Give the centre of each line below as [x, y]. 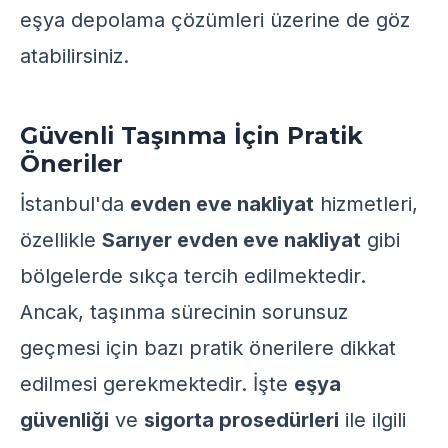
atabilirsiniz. [74, 56]
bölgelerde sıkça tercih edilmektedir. [193, 276]
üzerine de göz [337, 20]
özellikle [61, 240]
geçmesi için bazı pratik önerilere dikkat [208, 348]
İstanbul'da [75, 204]
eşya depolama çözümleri [142, 20]
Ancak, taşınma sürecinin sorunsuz [184, 312]
